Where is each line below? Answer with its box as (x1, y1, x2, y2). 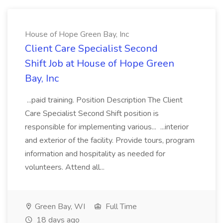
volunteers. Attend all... (25, 162, 107, 173)
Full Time (104, 201, 137, 212)
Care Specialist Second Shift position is (25, 108, 159, 119)
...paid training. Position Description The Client (25, 95, 183, 106)
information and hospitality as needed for (25, 148, 165, 159)
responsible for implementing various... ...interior (25, 121, 189, 132)
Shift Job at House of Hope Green (25, 57, 174, 70)
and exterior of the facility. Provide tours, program (25, 135, 195, 146)
